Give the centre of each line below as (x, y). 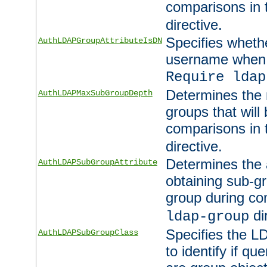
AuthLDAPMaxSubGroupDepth (95, 93)
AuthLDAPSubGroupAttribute (97, 162)
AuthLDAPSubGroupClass (88, 232)
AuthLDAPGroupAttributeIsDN (100, 41)
